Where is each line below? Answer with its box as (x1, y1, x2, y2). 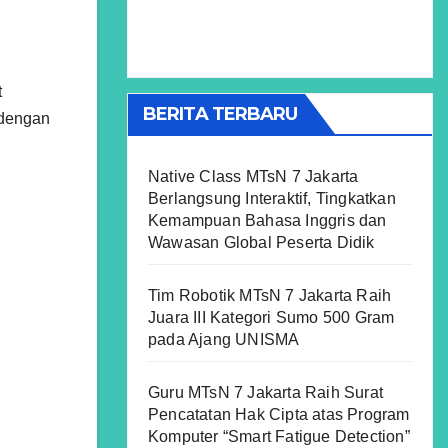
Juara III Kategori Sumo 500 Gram (148, 309, 395, 326)
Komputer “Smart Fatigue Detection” (148, 428, 410, 445)
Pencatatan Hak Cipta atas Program (148, 406, 410, 423)
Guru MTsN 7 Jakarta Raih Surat (148, 384, 383, 401)
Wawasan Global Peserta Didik (148, 234, 375, 251)
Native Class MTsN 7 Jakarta (148, 168, 359, 185)
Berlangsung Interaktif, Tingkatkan (148, 190, 396, 207)
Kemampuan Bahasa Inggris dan (148, 212, 387, 229)
